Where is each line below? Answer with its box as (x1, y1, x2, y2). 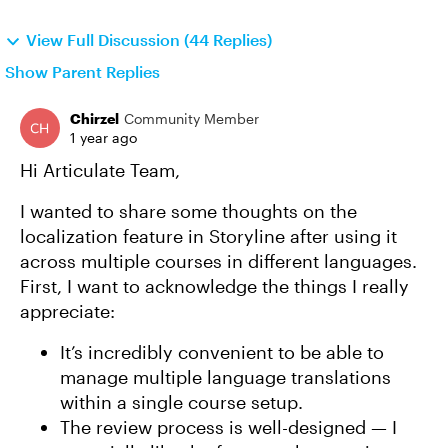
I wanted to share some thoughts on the (20, 200, 357, 222)
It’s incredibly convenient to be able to (60, 341, 384, 363)
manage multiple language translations (60, 366, 391, 388)
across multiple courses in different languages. (20, 250, 417, 272)
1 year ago (70, 129, 137, 146)
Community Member (124, 110, 259, 127)
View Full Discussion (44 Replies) (26, 30, 272, 49)
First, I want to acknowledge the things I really (20, 275, 409, 297)
